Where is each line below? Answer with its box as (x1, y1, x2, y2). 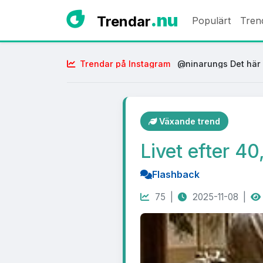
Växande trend (157, 116, 220, 126)
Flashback (152, 168, 200, 180)
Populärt (192, 14, 231, 26)
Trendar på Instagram (80, 59, 170, 69)
